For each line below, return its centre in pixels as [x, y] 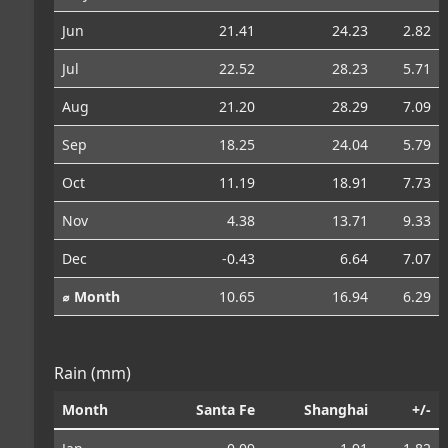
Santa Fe [225, 409]
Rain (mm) [92, 372]
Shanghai [336, 409]
